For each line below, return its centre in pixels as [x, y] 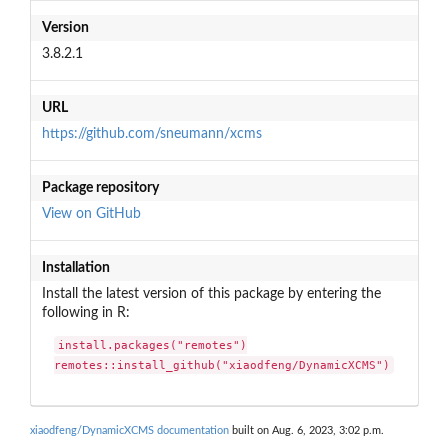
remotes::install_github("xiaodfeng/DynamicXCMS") [222, 365]
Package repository [100, 187]
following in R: [85, 312]
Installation [75, 267]
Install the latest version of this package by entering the [211, 293]
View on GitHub [91, 213]
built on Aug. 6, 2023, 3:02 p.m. [306, 430]
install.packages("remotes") [153, 345]
